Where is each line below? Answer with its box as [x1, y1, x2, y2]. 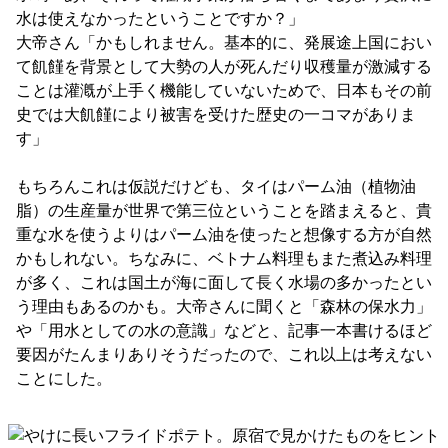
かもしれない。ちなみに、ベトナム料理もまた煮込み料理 [16, 250, 432, 267]
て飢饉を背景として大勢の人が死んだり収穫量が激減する [16, 58, 432, 75]
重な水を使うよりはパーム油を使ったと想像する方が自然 [16, 226, 432, 243]
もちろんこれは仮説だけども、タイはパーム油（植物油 [16, 178, 416, 195]
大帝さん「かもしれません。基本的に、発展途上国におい [16, 34, 432, 51]
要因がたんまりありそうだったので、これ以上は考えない [16, 346, 432, 363]
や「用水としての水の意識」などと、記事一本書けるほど [16, 322, 432, 339]
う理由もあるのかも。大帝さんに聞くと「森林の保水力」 [16, 298, 432, 315]
